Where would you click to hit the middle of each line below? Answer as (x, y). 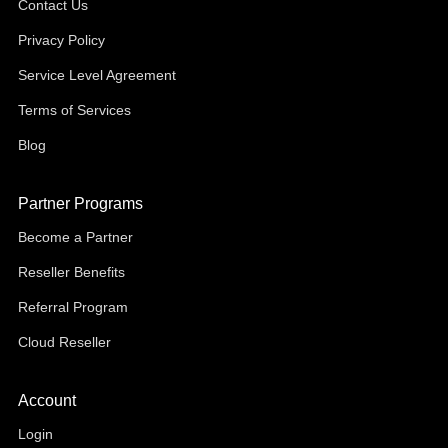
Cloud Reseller (64, 342)
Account (46, 400)
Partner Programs (80, 203)
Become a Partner (75, 237)
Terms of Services (74, 110)
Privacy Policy (61, 40)
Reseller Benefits (71, 272)
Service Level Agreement (96, 75)
